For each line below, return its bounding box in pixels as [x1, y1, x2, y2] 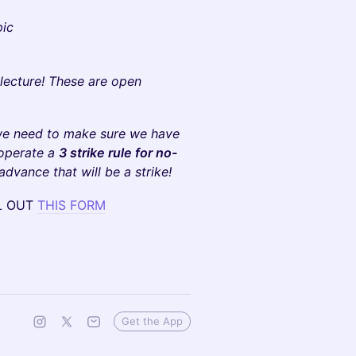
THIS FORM [37, 197, 106, 213]
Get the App [122, 315, 183, 327]
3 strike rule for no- [59, 145, 177, 161]
